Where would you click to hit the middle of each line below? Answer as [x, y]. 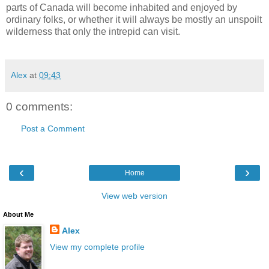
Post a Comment [53, 128]
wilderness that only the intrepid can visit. [93, 32]
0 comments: [39, 107]
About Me [18, 215]
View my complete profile [97, 247]
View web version [134, 196]
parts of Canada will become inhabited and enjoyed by [122, 8]
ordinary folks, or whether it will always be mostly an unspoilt [134, 20]
